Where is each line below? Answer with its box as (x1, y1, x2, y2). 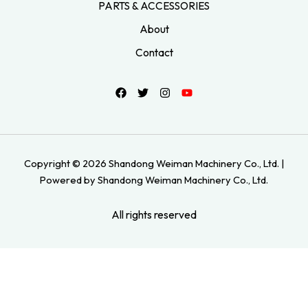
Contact (135, 45, 173, 60)
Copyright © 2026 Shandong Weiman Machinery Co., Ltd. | (23, 157, 285, 170)
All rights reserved (111, 208, 197, 222)
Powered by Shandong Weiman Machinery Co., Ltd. (40, 173, 268, 187)
